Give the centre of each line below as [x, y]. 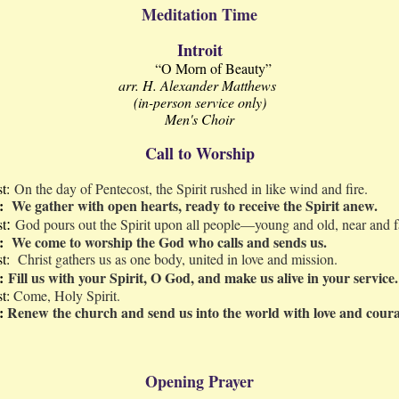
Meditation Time [199, 14]
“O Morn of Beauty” [199, 68]
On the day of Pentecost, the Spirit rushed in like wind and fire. [191, 188]
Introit [199, 50]
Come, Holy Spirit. [67, 295]
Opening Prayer [199, 381]
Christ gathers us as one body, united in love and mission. [179, 259]
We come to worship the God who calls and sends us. [167, 242]
